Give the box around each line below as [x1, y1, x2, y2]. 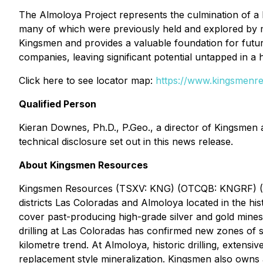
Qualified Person [19, 98, 96, 110]
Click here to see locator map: [19, 75, 156, 86]
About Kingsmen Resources [19, 159, 148, 171]
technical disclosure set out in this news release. [19, 136, 233, 147]
